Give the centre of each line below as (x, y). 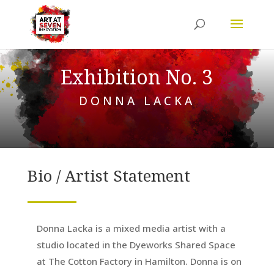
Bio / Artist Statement (109, 175)
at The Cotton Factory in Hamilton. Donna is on (139, 261)
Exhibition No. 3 (137, 76)
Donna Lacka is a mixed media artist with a (131, 228)
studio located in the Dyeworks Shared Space (136, 244)
